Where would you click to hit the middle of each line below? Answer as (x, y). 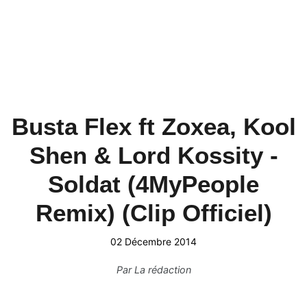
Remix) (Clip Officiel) (153, 213)
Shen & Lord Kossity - (153, 155)
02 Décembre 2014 (153, 242)
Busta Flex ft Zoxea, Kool (153, 126)
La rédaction (162, 270)
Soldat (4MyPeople (153, 184)
